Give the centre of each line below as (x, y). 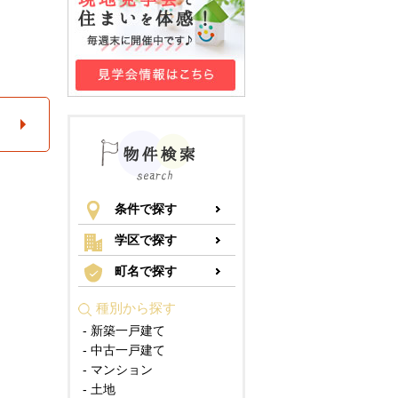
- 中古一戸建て (123, 350)
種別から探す (135, 308)
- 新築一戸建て (123, 330)
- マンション (117, 370)
